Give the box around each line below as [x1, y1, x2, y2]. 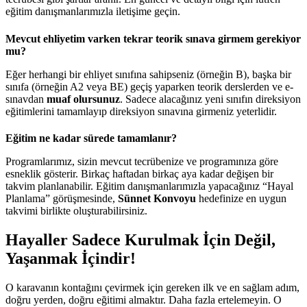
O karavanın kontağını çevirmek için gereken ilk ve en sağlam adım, [5, 281, 299, 293]
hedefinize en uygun [196, 192, 286, 204]
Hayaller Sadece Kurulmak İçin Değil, [5, 230, 275, 249]
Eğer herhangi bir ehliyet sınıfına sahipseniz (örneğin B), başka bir [5, 68, 291, 80]
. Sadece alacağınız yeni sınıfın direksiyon [120, 93, 301, 105]
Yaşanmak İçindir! [5, 249, 136, 267]
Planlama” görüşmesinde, [5, 192, 118, 204]
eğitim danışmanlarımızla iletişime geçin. [5, 5, 180, 18]
